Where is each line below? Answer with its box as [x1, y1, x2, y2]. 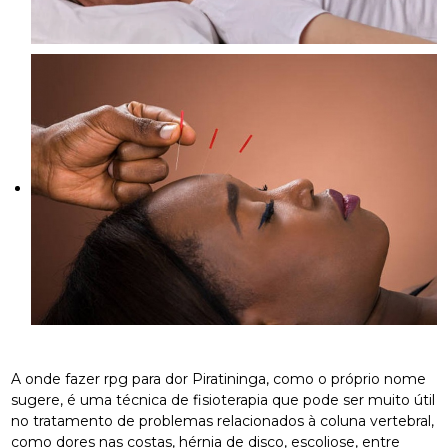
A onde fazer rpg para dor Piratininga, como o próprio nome [11, 369, 427, 388]
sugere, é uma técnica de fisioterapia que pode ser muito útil [11, 390, 436, 409]
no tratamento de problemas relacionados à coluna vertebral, [11, 411, 435, 430]
